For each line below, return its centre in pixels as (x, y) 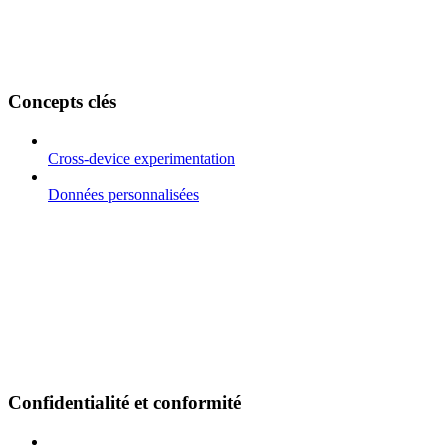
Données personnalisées (123, 194)
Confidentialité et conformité (124, 403)
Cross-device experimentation (141, 158)
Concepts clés (62, 101)
